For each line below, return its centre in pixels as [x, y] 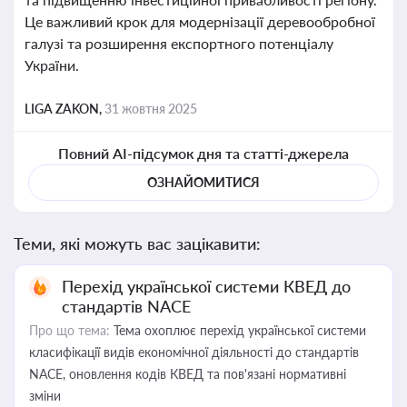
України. [52, 65]
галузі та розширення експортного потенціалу [179, 43]
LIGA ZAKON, [65, 109]
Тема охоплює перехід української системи [238, 330]
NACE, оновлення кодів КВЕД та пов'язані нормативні [188, 374]
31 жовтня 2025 [151, 109]
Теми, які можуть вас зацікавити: [137, 243]
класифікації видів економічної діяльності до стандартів [194, 352]
